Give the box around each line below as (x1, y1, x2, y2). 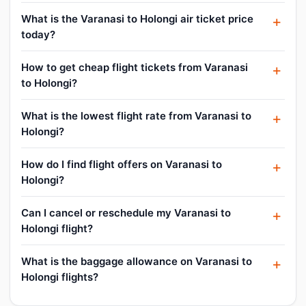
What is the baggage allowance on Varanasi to (21, 254, 252, 268)
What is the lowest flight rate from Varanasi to (21, 109, 251, 122)
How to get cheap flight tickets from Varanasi (21, 60, 248, 74)
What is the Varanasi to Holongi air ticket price (21, 12, 253, 25)
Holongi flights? (21, 270, 98, 283)
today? (21, 27, 55, 41)
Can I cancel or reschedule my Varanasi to (21, 206, 231, 219)
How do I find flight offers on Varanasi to (21, 157, 222, 171)
